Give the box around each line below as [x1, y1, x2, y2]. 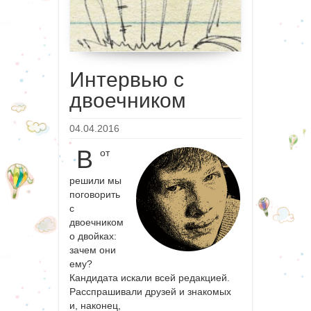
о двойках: [69, 230, 117, 242]
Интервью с [69, 68, 184, 92]
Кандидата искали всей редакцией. [69, 272, 230, 284]
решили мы [69, 175, 121, 187]
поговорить [69, 189, 120, 201]
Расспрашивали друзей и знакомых [69, 286, 231, 298]
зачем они [69, 244, 116, 256]
